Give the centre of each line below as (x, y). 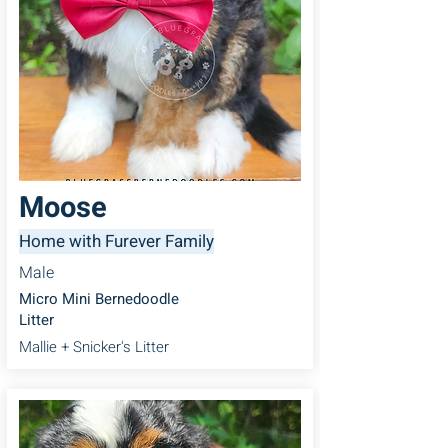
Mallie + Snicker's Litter (94, 346)
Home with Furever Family (116, 241)
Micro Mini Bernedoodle (99, 298)
